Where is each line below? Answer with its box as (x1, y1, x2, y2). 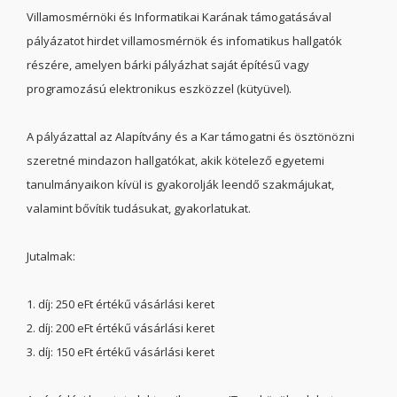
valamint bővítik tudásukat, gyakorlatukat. (27, 200, 251, 216)
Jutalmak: (27, 248, 75, 264)
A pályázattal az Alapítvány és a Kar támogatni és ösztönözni (27, 128, 354, 144)
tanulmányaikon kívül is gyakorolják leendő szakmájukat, (27, 176, 334, 192)
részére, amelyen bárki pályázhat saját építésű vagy (27, 57, 309, 73)
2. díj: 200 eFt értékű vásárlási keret (27, 320, 214, 336)
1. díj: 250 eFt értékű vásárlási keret (27, 296, 214, 312)
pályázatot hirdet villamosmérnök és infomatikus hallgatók (27, 33, 342, 49)
